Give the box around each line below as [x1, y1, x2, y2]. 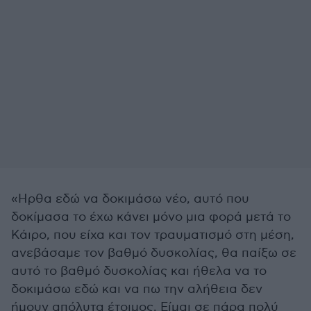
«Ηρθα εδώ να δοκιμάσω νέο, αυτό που [11, 192, 249, 206]
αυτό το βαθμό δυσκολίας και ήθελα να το [11, 264, 267, 278]
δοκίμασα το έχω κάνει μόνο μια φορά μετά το [11, 210, 291, 224]
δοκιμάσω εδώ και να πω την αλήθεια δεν [11, 282, 262, 296]
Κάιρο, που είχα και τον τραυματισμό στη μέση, [11, 228, 294, 242]
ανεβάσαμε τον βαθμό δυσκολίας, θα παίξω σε [11, 246, 296, 260]
